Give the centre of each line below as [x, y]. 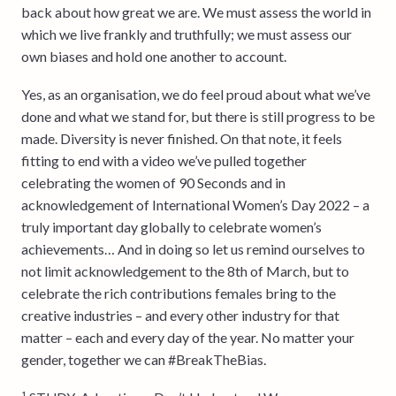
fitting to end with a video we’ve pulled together [164, 160]
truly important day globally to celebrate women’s [171, 226]
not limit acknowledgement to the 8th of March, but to [185, 270]
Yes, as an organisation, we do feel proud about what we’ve [196, 94]
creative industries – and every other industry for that [180, 315]
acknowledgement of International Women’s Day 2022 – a [195, 204]
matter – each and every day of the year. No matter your [188, 337]
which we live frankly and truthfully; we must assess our [187, 34]
